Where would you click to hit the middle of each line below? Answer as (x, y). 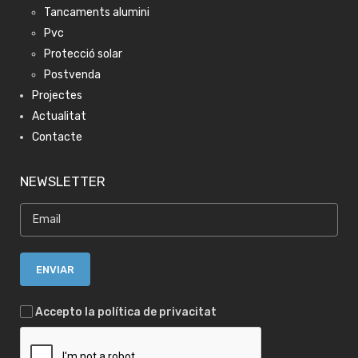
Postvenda (72, 75)
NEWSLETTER (63, 181)
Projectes (57, 95)
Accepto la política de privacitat (126, 312)
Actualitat (59, 116)
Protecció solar (83, 54)
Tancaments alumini (97, 12)
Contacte (57, 137)
